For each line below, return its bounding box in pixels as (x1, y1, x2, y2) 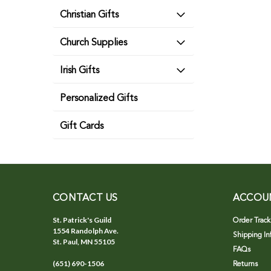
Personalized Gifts (60, 94, 137, 103)
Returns (232, 261, 258, 268)
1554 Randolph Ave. (53, 226, 119, 235)
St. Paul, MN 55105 (53, 237, 115, 246)
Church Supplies (60, 38, 127, 48)
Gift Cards (60, 122, 103, 131)
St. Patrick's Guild (53, 215, 111, 224)
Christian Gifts (60, 10, 119, 20)
